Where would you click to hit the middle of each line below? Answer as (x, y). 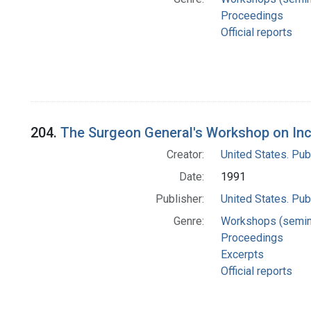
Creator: (185, 155)
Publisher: (179, 199)
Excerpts (242, 255)
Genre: (188, 221)
